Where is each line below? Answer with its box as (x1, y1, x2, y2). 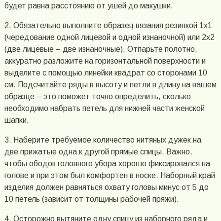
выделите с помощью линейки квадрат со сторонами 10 (4, 69, 207, 77)
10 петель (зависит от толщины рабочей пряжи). (4, 195, 179, 204)
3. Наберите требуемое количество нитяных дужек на (4, 136, 201, 145)
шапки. (4, 116, 29, 125)
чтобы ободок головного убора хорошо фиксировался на (4, 159, 210, 168)
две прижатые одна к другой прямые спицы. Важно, (4, 147, 192, 156)
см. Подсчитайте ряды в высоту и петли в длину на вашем (4, 80, 217, 89)
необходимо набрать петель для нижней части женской (4, 104, 205, 113)
